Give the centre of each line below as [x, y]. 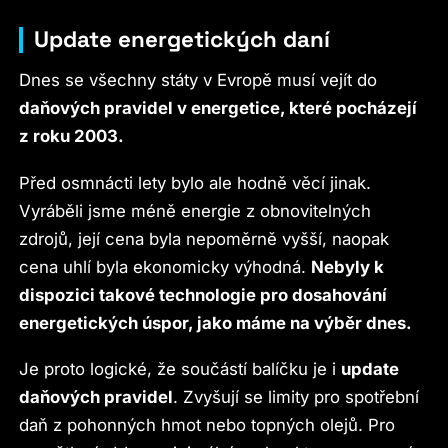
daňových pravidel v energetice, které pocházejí [218, 108]
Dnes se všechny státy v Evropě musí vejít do [198, 80]
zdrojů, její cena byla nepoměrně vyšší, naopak [204, 238]
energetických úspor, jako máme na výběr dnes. [216, 322]
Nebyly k [348, 266]
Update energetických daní [182, 39]
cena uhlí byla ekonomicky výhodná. [165, 266]
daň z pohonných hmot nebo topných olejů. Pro [207, 425]
